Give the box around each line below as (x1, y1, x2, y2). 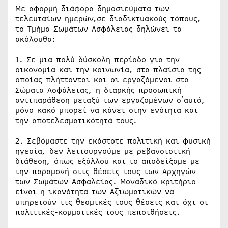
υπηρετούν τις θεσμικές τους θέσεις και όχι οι (15, 196, 208, 208)
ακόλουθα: (15, 34, 55, 45)
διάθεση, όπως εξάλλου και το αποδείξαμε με (15, 156, 199, 167)
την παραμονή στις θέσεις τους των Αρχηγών (15, 166, 196, 177)
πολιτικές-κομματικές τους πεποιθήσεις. (15, 207, 180, 218)
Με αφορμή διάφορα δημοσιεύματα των (15, 3, 169, 14)
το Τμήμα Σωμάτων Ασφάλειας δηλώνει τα (15, 23, 182, 35)
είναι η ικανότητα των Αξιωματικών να (15, 186, 174, 197)
